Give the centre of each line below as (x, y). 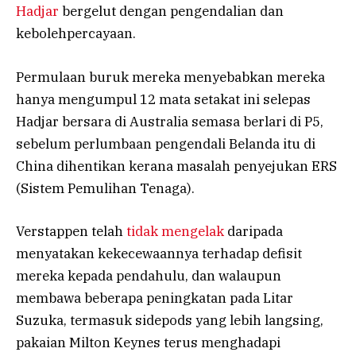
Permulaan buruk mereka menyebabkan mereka (170, 77)
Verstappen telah (71, 231)
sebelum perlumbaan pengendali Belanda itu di (166, 143)
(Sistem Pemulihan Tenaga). (105, 188)
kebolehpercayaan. (76, 34)
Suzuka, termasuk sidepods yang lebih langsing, (170, 320)
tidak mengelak (175, 231)
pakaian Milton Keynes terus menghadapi (148, 342)
